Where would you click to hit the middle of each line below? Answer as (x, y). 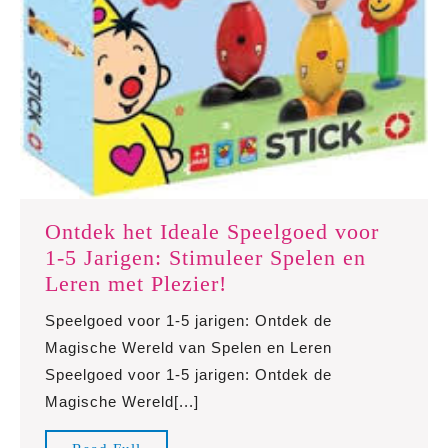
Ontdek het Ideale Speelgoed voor (212, 231)
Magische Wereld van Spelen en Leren (188, 347)
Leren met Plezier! (136, 283)
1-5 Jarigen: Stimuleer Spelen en (205, 257)
